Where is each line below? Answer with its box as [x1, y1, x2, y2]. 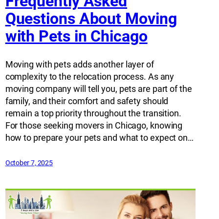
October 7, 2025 [5, 158, 53, 167]
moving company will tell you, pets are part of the [5, 83, 192, 94]
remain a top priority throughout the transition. [5, 108, 181, 118]
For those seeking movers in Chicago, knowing [5, 120, 183, 131]
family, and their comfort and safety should [5, 95, 169, 106]
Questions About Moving [5, 9, 177, 28]
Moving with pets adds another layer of [5, 59, 154, 69]
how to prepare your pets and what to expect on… [5, 132, 194, 143]
